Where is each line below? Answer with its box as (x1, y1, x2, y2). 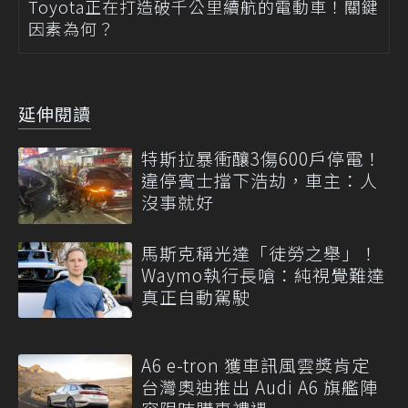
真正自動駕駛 (141, 283, 250, 309)
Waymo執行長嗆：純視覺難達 (141, 261, 385, 287)
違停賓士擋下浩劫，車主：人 (141, 168, 378, 193)
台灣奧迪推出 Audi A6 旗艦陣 (141, 374, 378, 400)
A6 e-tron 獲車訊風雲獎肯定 (141, 352, 370, 378)
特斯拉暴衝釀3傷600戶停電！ (141, 146, 382, 171)
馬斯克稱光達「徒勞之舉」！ (141, 240, 378, 265)
